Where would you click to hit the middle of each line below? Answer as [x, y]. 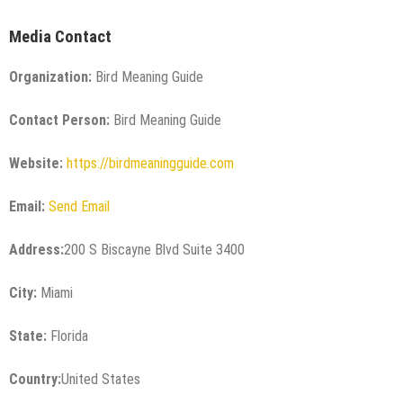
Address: [36, 249]
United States [101, 379]
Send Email [79, 206]
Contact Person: [59, 120]
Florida [67, 336]
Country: [35, 379]
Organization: [50, 76]
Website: [36, 163]
